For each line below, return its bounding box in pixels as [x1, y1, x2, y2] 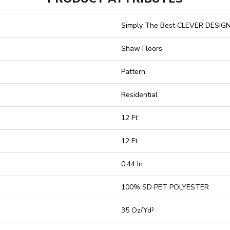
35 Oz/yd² [121, 205, 154, 215]
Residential [121, 90, 158, 100]
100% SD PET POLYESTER [121, 182, 209, 192]
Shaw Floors [121, 44, 162, 53]
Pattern [121, 67, 145, 76]
